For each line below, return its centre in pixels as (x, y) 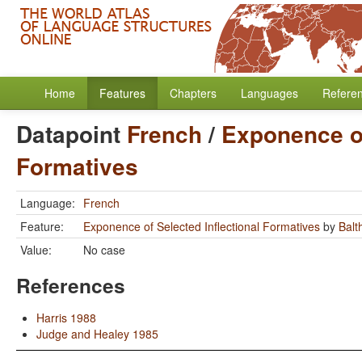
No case (104, 250)
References (71, 285)
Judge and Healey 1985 (97, 334)
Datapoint (72, 134)
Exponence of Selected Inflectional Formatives (202, 226)
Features (122, 93)
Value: (36, 250)
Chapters (193, 93)
